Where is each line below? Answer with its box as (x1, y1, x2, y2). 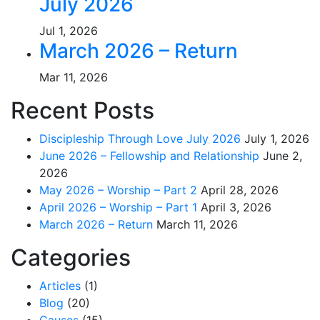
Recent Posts (11, 96, 154, 124)
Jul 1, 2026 (39, 24, 98, 38)
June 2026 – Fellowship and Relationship (39, 149, 259, 163)
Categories (11, 244, 131, 271)
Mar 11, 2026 (39, 70, 108, 84)
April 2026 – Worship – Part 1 (39, 200, 197, 214)
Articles (39, 279, 81, 293)
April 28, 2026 (201, 183, 279, 197)
